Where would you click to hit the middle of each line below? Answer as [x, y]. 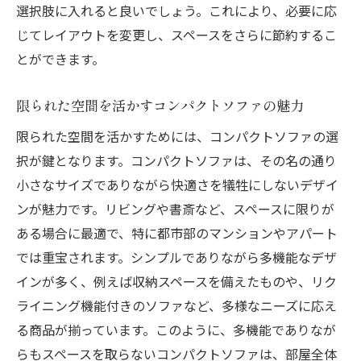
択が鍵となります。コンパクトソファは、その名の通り [176, 161]
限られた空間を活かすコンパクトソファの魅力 [160, 106]
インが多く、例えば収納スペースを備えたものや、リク [176, 282]
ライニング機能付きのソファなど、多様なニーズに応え [176, 306]
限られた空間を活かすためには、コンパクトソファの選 [177, 137]
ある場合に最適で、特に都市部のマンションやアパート [177, 233]
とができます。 [60, 59]
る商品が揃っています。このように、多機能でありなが [176, 330]
